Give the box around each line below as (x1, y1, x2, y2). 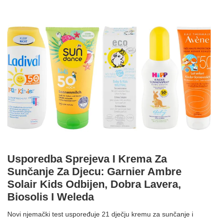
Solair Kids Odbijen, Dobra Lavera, (7, 178, 181, 190)
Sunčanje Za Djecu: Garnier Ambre (7, 165, 182, 178)
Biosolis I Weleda (7, 190, 94, 203)
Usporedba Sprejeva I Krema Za (7, 152, 167, 165)
